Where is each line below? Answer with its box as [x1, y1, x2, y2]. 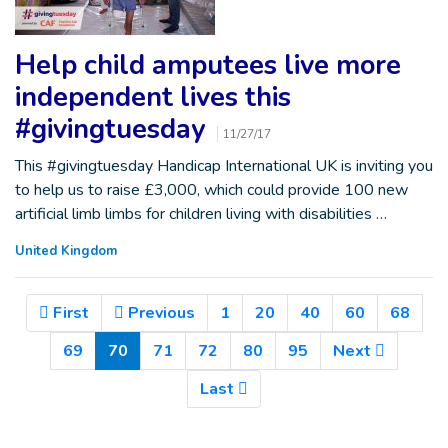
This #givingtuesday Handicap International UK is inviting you [15, 154, 433, 177]
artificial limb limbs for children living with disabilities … [15, 202, 387, 225]
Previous [127, 301, 195, 324]
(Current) [126, 338, 198, 361]
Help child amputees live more [15, 46, 401, 84]
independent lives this [15, 78, 291, 116]
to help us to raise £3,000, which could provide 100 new [15, 178, 408, 201]
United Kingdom [15, 241, 117, 260]
